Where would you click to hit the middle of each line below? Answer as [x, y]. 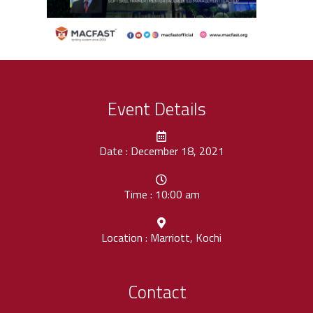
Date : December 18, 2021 [161, 151]
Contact [157, 292]
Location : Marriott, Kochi [161, 238]
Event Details [157, 109]
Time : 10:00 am [161, 195]
